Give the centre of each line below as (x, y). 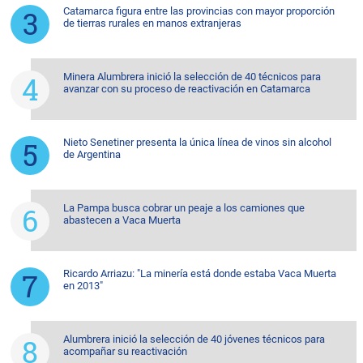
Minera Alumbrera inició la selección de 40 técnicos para (192, 77)
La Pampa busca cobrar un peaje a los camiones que (184, 208)
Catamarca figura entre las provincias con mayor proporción (199, 11)
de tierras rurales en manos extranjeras (152, 23)
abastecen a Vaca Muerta (122, 220)
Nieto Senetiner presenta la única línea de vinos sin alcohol (197, 143)
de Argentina (92, 155)
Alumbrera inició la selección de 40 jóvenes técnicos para (194, 340)
